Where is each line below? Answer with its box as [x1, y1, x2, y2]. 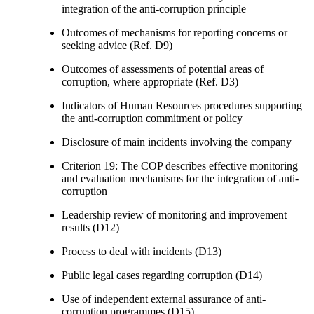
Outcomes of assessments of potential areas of [62, 62, 264, 75]
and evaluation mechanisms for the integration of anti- [62, 172, 299, 184]
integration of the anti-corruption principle [62, 2, 246, 15]
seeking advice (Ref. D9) [62, 39, 172, 51]
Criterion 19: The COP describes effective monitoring [62, 159, 298, 172]
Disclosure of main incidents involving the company [62, 135, 292, 148]
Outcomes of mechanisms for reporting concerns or [62, 26, 287, 39]
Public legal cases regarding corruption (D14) [62, 268, 262, 281]
